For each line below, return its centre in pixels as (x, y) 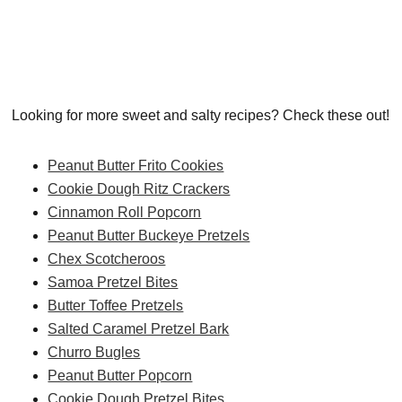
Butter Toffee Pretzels (116, 306)
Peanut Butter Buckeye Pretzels (149, 236)
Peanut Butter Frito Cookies (136, 166)
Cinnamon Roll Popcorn (125, 213)
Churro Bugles (94, 353)
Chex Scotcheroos (107, 259)
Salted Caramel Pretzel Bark (139, 329)
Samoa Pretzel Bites (113, 283)
